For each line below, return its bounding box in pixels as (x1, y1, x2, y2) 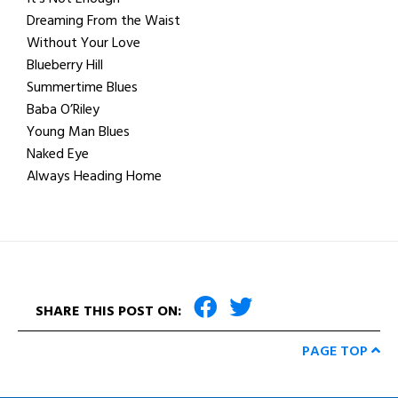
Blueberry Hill (27, 52, 103, 76)
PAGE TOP (302, 338, 371, 362)
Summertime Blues (27, 75, 138, 99)
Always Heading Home (27, 163, 162, 187)
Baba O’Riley (27, 97, 99, 121)
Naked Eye (27, 141, 89, 165)
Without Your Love (27, 30, 140, 54)
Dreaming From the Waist (27, 8, 180, 32)
